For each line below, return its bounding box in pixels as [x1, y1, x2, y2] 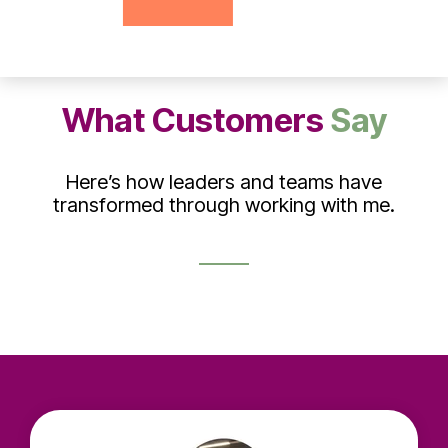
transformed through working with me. [53, 193, 395, 218]
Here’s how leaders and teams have [66, 170, 382, 195]
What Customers [61, 100, 331, 141]
